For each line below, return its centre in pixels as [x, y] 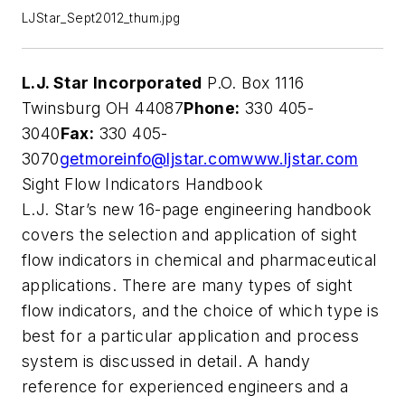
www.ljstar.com [300, 159]
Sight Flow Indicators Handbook [142, 184]
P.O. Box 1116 [253, 83]
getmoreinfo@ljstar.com [150, 159]
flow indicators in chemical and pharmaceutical [199, 260]
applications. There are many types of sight [188, 286]
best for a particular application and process [190, 336]
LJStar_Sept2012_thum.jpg [101, 19]
